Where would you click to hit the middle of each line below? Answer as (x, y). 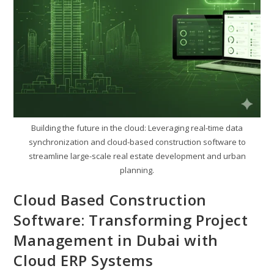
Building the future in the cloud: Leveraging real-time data (137, 128)
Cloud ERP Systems (83, 261)
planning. (137, 170)
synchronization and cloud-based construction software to (137, 142)
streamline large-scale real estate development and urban (137, 156)
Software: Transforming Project (131, 220)
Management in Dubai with (116, 240)
